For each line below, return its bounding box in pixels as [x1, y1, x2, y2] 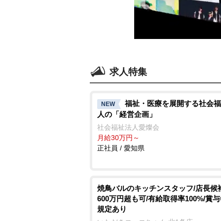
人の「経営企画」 [97, 110, 156, 118]
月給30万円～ [97, 133, 140, 142]
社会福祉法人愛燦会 [97, 123, 159, 131]
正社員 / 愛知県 [97, 144, 145, 152]
